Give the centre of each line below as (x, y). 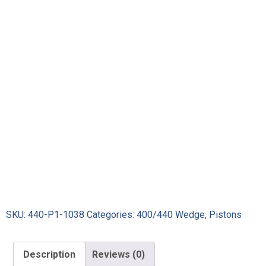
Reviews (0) (118, 255)
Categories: (112, 215)
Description (49, 255)
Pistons (225, 215)
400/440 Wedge (171, 215)
